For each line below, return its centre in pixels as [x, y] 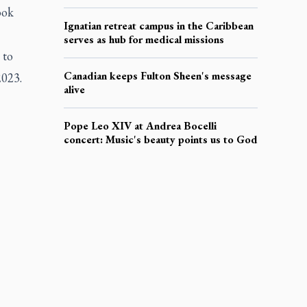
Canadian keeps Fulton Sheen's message [157, 75]
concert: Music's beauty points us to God [160, 139]
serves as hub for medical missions [144, 39]
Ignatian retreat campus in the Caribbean [158, 25]
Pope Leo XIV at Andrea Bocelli [140, 125]
